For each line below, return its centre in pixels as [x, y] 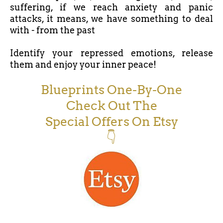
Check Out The [111, 106]
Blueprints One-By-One [111, 90]
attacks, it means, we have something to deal [111, 19]
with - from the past [53, 30]
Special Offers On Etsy [111, 122]
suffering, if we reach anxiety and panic [111, 7]
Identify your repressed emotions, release [111, 53]
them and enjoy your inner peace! [83, 65]
